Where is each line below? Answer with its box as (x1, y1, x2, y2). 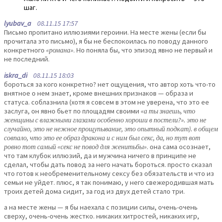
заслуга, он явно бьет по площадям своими (4, 106, 141, 115)
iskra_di (4, 70, 27, 80)
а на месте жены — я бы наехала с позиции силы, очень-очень (4, 203, 198, 212)
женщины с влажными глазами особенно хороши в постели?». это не (4, 115, 206, 124)
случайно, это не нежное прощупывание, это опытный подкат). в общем (4, 124, 218, 133)
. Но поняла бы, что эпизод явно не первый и (73, 46, 213, 55)
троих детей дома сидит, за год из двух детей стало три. (4, 186, 185, 196)
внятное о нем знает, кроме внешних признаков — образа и (4, 88, 193, 98)
